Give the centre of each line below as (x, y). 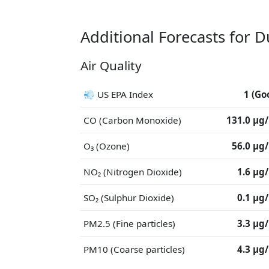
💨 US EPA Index (118, 94)
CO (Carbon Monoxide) (132, 120)
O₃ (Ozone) (107, 146)
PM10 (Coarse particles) (134, 249)
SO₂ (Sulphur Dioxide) (129, 198)
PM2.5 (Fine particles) (129, 223)
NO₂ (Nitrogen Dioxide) (133, 172)
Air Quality (111, 65)
